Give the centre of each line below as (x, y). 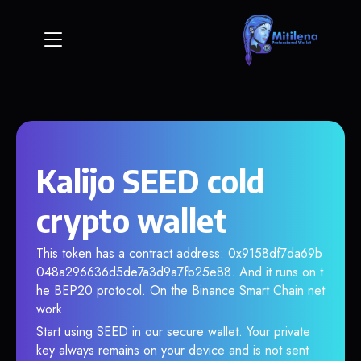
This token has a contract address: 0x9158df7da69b (179, 253)
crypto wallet (132, 220)
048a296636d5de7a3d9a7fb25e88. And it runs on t (180, 272)
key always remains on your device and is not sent (172, 350)
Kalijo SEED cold (150, 180)
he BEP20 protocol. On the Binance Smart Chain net (180, 290)
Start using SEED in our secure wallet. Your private (173, 332)
